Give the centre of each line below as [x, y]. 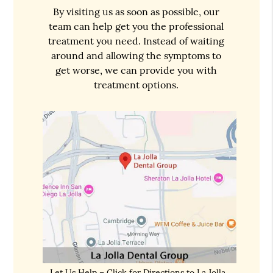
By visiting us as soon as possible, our [136, 11]
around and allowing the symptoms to [136, 55]
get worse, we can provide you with [136, 70]
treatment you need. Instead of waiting [136, 41]
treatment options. [136, 84]
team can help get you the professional [136, 26]
